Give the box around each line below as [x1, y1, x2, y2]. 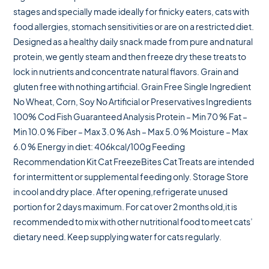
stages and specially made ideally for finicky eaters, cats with [13, 6, 250, 17]
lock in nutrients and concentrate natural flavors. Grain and [13, 66, 239, 77]
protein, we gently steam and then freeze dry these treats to [13, 51, 247, 62]
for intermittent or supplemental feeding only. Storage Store [13, 171, 249, 182]
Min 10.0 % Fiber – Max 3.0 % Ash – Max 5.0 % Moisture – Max [13, 126, 249, 137]
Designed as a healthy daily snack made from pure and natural [13, 36, 253, 47]
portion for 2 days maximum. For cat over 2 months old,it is [13, 201, 238, 212]
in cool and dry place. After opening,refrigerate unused [13, 186, 228, 197]
